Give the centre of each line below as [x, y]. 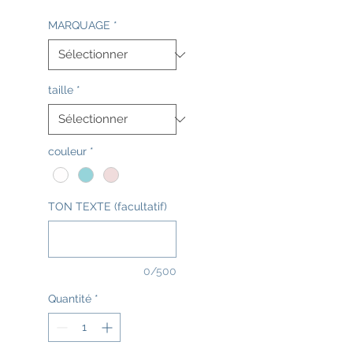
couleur [67, 151]
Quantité [70, 299]
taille [61, 90]
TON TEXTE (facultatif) [108, 207]
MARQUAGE [79, 25]
